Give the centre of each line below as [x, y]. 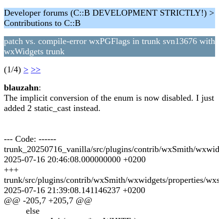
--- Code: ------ [30, 139]
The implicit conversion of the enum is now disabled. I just [109, 98]
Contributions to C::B [42, 23]
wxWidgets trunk [34, 51]
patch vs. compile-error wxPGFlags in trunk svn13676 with [109, 41]
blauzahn [21, 88]
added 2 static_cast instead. [52, 108]
